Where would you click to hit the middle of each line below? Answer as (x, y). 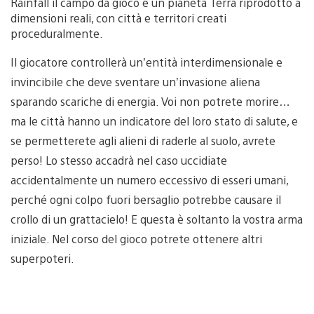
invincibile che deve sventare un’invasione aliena (135, 81)
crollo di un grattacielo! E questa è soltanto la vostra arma (157, 219)
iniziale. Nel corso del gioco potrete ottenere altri (136, 238)
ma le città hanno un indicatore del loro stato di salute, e (154, 121)
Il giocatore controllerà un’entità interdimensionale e (146, 62)
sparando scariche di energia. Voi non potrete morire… (150, 101)
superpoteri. (42, 258)
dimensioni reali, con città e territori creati (118, 18)
